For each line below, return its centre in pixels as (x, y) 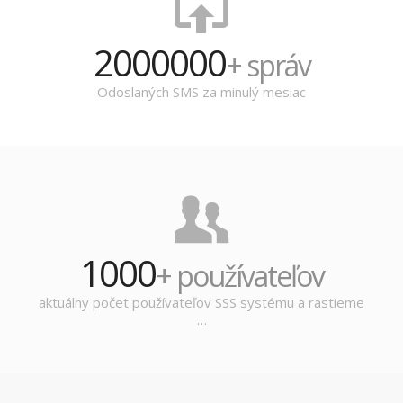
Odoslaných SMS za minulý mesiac (201, 92)
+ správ (268, 65)
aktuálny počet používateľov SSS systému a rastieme (201, 302)
